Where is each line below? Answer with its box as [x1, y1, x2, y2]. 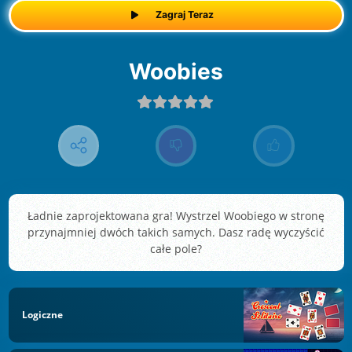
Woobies [150, 57, 223, 85]
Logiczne [22, 307, 63, 321]
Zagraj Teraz [156, 9, 214, 21]
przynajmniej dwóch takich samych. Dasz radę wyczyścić [27, 225, 324, 240]
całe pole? [150, 241, 202, 257]
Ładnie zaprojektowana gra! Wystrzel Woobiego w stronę [27, 208, 324, 224]
